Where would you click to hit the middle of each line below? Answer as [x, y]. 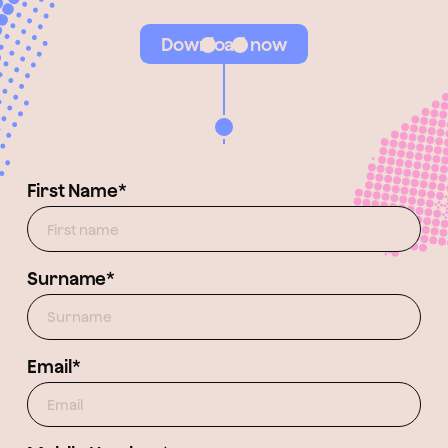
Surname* [71, 278]
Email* [54, 366]
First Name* [77, 191]
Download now [224, 45]
